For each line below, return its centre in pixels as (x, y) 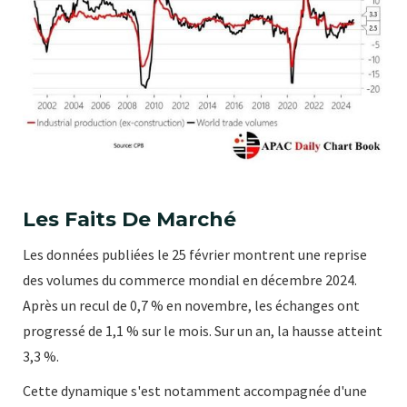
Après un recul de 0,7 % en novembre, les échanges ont (191, 306)
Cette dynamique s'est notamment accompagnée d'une (195, 391)
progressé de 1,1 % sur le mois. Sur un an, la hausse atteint (203, 331)
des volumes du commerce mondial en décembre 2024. (190, 280)
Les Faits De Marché (129, 220)
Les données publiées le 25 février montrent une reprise (195, 255)
